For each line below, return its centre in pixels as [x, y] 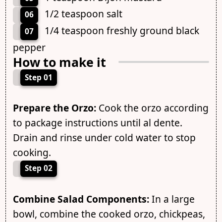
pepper [29, 47]
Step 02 [38, 168]
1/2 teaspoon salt [83, 14]
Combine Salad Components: [81, 199]
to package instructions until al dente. [97, 123]
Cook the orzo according [152, 108]
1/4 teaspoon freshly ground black [122, 30]
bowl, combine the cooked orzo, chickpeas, [109, 214]
